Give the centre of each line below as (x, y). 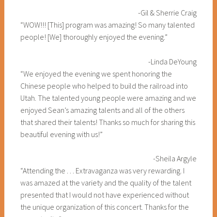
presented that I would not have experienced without (104, 195)
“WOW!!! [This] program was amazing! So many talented (107, 25)
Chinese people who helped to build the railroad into (104, 85)
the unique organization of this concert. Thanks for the (104, 207)
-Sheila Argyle (175, 159)
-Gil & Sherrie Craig (168, 13)
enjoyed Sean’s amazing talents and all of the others (102, 110)
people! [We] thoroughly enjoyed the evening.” (94, 37)
